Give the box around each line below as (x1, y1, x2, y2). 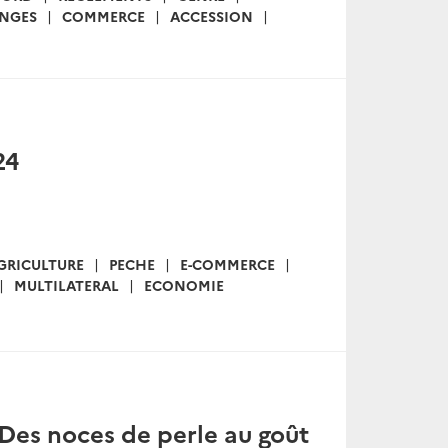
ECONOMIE (144, 274, 224, 295)
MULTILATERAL (14, 274, 119, 295)
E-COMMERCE (180, 253, 275, 274)
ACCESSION (170, 5, 253, 26)
